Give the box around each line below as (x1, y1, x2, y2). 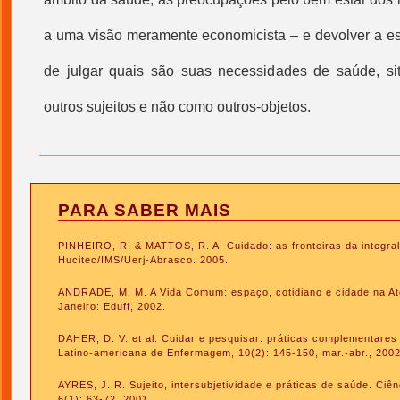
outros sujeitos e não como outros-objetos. (44, 99, 311, 114)
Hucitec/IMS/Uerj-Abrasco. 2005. (58, 254, 229, 265)
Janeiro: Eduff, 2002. (58, 301, 166, 312)
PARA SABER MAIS (58, 201, 231, 220)
